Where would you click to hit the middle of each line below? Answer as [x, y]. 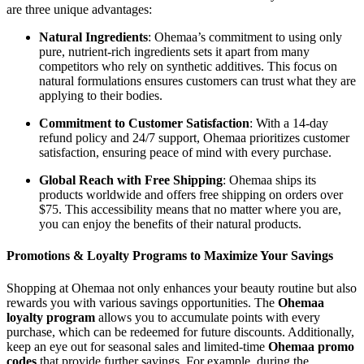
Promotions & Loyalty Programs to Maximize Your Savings [170, 256]
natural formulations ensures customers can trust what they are [197, 81]
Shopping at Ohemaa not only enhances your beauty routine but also [182, 288]
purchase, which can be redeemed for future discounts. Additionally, [180, 331]
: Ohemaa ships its [269, 180]
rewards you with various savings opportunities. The [142, 302]
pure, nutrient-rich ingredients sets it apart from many [174, 52]
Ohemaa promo [311, 346]
